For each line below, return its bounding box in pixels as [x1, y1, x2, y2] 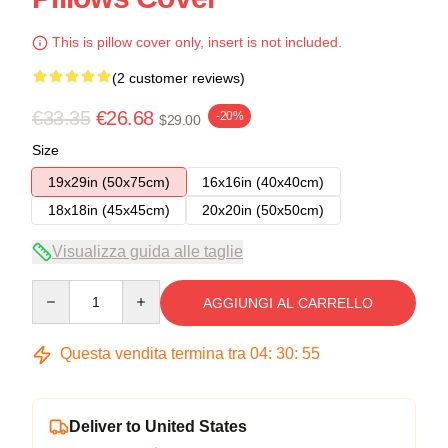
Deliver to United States [69, 418, 247, 436]
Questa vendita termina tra [56, 345, 250, 363]
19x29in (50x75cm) [48, 174, 170, 191]
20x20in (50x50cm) [202, 202, 324, 219]
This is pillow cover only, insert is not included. [48, 34, 342, 51]
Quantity [31, 281, 84, 298]
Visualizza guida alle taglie [52, 243, 243, 261]
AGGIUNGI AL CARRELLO [203, 295, 373, 312]
